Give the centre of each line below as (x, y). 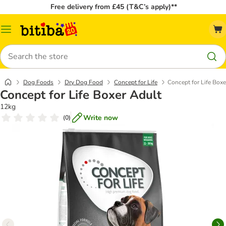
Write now (101, 118)
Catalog (18, 33)
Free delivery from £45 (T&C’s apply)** (114, 7)
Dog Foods (38, 82)
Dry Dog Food (84, 82)
